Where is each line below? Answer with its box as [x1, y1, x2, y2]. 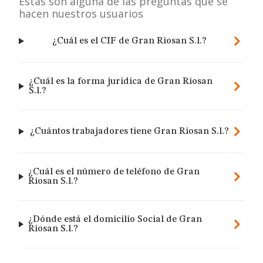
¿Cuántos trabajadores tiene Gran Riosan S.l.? [29, 127, 229, 136]
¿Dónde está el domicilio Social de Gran [28, 215, 202, 224]
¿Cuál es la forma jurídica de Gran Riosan [28, 77, 213, 86]
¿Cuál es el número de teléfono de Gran [28, 167, 200, 177]
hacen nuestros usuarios [19, 6, 143, 21]
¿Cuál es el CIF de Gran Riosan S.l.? [52, 36, 207, 46]
